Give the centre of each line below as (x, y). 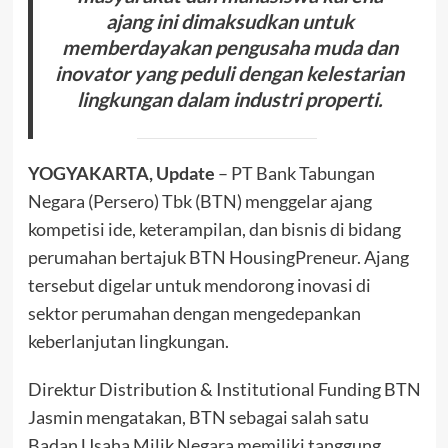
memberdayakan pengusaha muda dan (229, 46)
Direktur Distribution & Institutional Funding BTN (224, 388)
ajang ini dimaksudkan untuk (229, 20)
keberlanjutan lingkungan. (128, 340)
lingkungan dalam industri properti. (229, 98)
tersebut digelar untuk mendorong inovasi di (199, 284)
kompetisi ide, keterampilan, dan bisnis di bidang (214, 228)
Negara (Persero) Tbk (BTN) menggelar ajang (199, 200)
